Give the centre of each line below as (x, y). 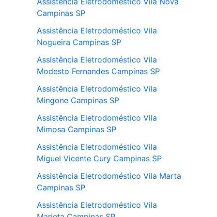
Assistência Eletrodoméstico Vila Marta (109, 176)
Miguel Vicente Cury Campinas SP (99, 158)
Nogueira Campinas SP (79, 42)
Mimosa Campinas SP (77, 129)
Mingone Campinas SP (78, 100)
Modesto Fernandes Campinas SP (98, 71)
